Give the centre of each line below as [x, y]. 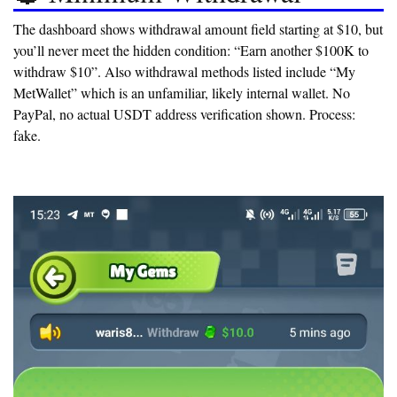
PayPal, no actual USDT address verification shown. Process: [184, 115]
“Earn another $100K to [301, 51]
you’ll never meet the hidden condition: [124, 51]
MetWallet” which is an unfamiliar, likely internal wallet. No [182, 93]
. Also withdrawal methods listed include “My [226, 72]
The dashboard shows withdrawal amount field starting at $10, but [198, 30]
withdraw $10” [55, 72]
